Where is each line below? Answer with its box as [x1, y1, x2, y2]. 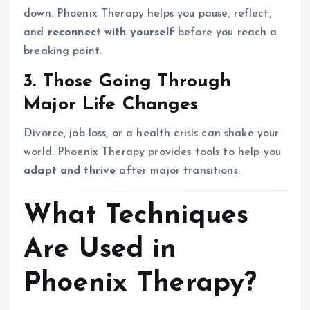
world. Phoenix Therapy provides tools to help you [24, 147, 281, 158]
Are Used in [24, 236, 177, 264]
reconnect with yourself [47, 26, 174, 38]
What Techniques [24, 202, 249, 230]
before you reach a [174, 26, 277, 38]
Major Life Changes [24, 95, 199, 114]
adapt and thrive [24, 165, 116, 177]
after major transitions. [116, 165, 240, 177]
